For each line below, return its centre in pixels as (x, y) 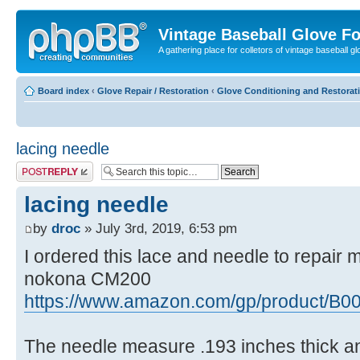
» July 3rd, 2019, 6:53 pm (159, 228)
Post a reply (39, 166)
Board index (63, 90)
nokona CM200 (88, 278)
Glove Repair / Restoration (153, 90)
